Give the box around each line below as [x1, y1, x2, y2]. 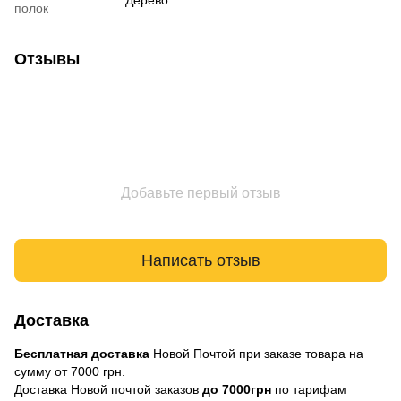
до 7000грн [202, 382, 271, 397]
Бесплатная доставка [14, 346, 149, 362]
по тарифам [271, 382, 346, 397]
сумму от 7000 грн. [14, 364, 125, 380]
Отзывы [14, 50, 80, 69]
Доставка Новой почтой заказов [14, 382, 202, 397]
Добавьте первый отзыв [120, 185, 281, 201]
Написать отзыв [141, 251, 260, 269]
